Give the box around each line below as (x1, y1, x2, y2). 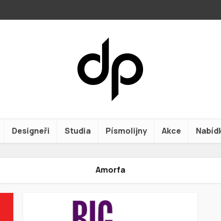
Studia (65, 125, 91, 136)
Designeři (12, 125, 50, 136)
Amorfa (96, 164, 125, 175)
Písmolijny (106, 125, 147, 136)
